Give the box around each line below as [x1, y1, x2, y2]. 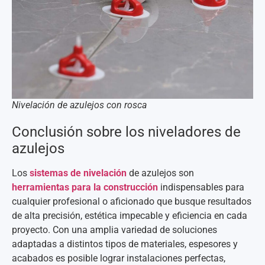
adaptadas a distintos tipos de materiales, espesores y [12, 238, 238, 250]
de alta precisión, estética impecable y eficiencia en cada [12, 209, 247, 221]
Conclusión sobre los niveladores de [12, 123, 241, 140]
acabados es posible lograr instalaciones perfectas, [12, 252, 225, 264]
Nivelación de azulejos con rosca [12, 99, 147, 111]
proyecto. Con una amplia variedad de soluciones [12, 224, 217, 235]
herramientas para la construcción [12, 181, 158, 193]
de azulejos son [127, 167, 194, 179]
